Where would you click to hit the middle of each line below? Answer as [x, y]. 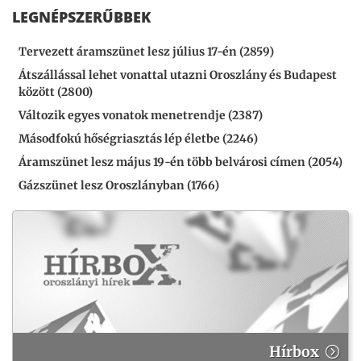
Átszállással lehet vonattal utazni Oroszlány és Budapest [178, 75]
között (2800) [56, 92]
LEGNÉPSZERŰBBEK [81, 17]
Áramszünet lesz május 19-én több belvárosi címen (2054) [180, 162]
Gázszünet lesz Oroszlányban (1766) [119, 186]
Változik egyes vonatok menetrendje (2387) [141, 116]
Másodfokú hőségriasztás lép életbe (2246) [138, 139]
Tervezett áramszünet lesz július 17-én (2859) [146, 52]
